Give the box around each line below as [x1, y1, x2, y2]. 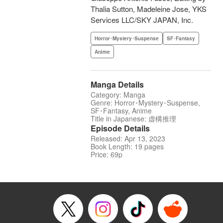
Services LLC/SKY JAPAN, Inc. [91, 14, 193, 25]
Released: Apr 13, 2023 [91, 133, 165, 144]
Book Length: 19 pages [91, 141, 164, 152]
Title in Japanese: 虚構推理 [91, 113, 176, 124]
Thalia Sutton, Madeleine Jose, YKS [91, 3, 207, 14]
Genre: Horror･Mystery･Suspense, [91, 98, 200, 108]
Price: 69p [91, 149, 122, 160]
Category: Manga [91, 90, 145, 100]
